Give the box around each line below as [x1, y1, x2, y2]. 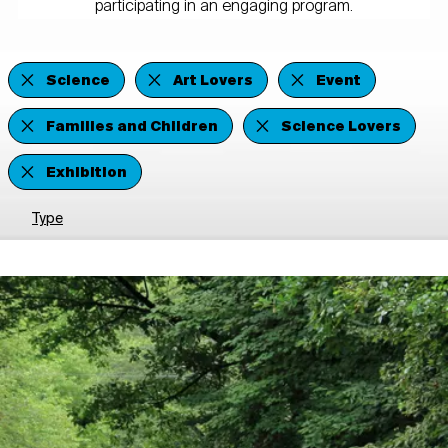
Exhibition [46, 160, 127, 187]
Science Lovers [281, 114, 401, 141]
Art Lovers [173, 68, 253, 95]
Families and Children [46, 114, 218, 141]
